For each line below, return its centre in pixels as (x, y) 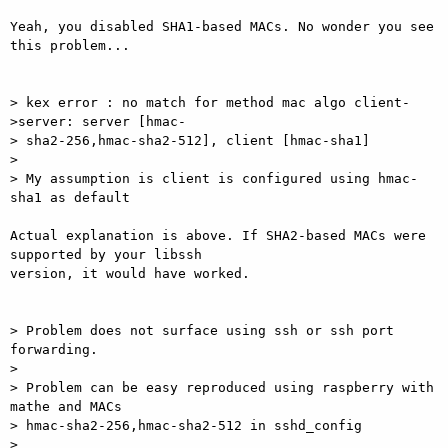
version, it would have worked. (130, 273)
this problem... (70, 45)
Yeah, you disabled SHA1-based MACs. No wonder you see (222, 26)
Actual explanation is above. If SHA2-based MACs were (218, 235)
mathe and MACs (66, 406)
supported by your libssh (106, 254)
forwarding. (54, 349)
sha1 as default (70, 197)
